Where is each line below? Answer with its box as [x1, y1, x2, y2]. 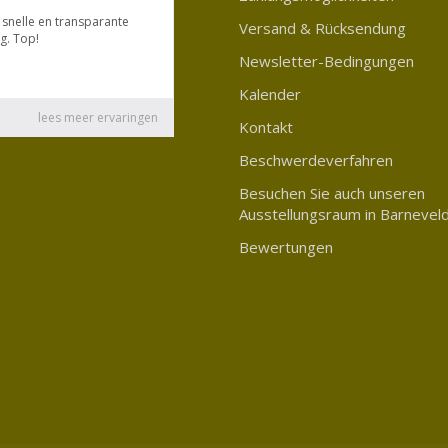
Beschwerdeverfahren [239, 150, 393, 170]
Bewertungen [239, 237, 333, 257]
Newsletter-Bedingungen [239, 51, 414, 71]
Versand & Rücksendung [239, 18, 406, 38]
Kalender [239, 84, 301, 104]
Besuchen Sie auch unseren [239, 183, 425, 203]
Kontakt [239, 117, 293, 137]
